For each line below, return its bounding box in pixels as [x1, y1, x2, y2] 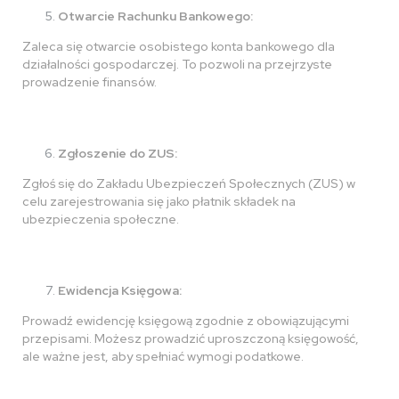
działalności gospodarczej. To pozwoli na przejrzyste [22, 56, 332, 72]
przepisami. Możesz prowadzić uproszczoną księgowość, [22, 330, 359, 346]
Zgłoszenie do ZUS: [58, 145, 177, 161]
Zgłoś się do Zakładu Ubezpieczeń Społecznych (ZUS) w [22, 175, 355, 191]
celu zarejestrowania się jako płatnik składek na [22, 193, 296, 209]
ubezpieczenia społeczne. [22, 211, 179, 227]
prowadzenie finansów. [22, 74, 157, 90]
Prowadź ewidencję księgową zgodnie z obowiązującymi [22, 313, 349, 329]
